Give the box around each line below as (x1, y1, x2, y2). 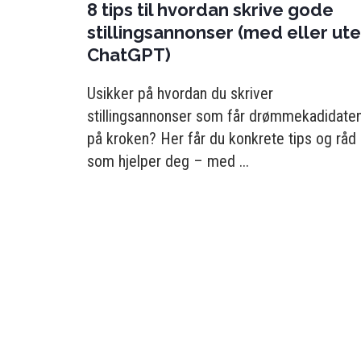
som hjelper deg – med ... (87, 151, 249, 171)
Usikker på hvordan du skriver (87, 84, 273, 103)
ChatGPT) (87, 44, 171, 65)
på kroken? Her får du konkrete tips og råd (87, 129, 356, 148)
